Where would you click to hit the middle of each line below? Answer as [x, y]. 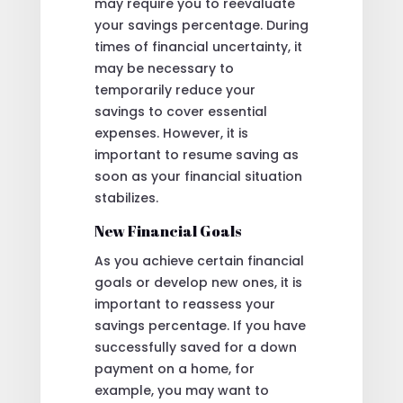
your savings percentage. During [201, 25]
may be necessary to [164, 68]
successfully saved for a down [195, 347]
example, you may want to [181, 390]
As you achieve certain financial [199, 260]
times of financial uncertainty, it [198, 46]
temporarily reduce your [175, 90]
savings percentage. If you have [200, 325]
